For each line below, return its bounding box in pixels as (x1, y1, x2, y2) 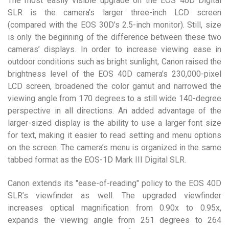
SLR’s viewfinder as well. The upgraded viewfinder (8, 191, 221, 200)
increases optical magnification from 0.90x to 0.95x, (8, 203, 221, 213)
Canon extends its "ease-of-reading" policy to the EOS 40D (8, 178, 221, 188)
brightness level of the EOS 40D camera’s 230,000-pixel (8, 69, 221, 79)
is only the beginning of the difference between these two (8, 32, 221, 42)
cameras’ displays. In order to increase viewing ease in (8, 44, 221, 54)
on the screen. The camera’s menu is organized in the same (8, 143, 221, 152)
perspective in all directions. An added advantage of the (8, 106, 221, 116)
